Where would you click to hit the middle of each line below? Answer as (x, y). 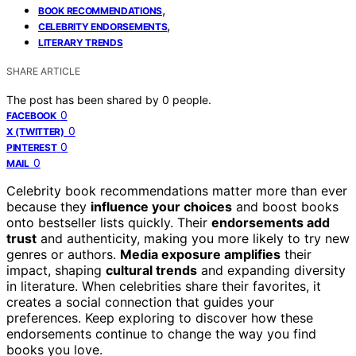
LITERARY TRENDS (81, 42)
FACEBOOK (31, 115)
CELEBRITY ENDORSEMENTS (103, 26)
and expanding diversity (271, 270)
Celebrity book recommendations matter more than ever (177, 190)
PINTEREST (32, 147)
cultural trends (151, 270)
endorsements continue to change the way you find (161, 333)
